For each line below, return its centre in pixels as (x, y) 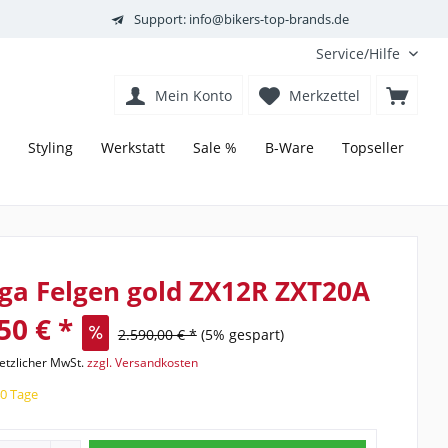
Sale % (215, 148)
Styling (50, 148)
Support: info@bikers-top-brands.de (241, 18)
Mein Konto (193, 95)
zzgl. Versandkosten (142, 363)
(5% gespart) (242, 335)
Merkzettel (324, 95)
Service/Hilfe (358, 53)
